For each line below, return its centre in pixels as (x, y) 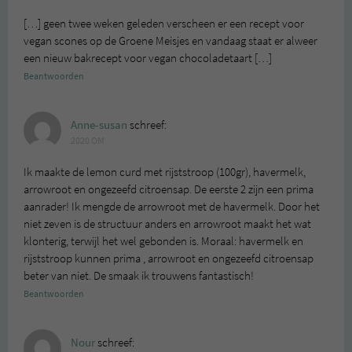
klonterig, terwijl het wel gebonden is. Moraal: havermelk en (163, 241)
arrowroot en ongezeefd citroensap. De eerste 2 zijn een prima (169, 189)
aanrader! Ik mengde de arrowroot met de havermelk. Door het (172, 206)
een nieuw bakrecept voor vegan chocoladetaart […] (148, 58)
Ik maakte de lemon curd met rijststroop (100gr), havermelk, (165, 172)
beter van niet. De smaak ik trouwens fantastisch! (139, 275)
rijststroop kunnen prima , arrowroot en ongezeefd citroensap (169, 258)
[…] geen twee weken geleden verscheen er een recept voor (164, 23)
